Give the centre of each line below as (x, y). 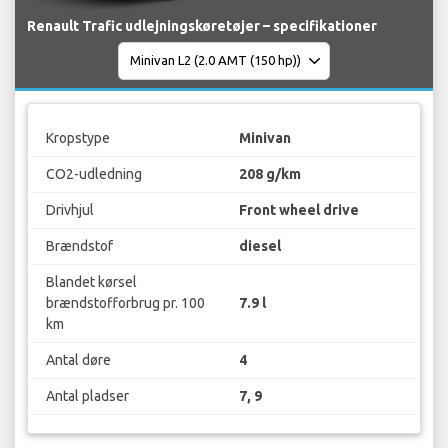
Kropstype (77, 138)
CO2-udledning (93, 174)
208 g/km (270, 174)
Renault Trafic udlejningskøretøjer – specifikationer (202, 25)
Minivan (265, 138)
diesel (260, 246)
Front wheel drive (299, 210)
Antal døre (78, 360)
